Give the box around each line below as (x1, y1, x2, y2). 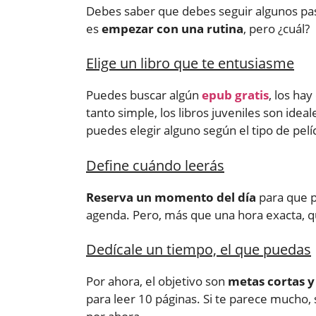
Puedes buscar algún (86, 87, 202, 104)
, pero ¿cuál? (243, 20, 310, 37)
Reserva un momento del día (86, 188, 256, 205)
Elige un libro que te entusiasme (86, 54, 294, 73)
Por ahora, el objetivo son (86, 273, 228, 290)
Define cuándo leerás (86, 155, 224, 175)
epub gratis (202, 87, 269, 104)
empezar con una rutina (102, 20, 243, 37)
